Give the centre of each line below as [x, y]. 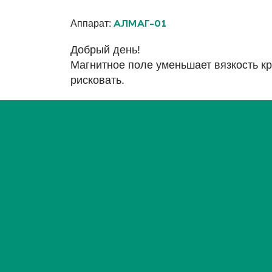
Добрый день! [105, 50]
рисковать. [97, 80]
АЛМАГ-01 [140, 24]
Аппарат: [92, 23]
